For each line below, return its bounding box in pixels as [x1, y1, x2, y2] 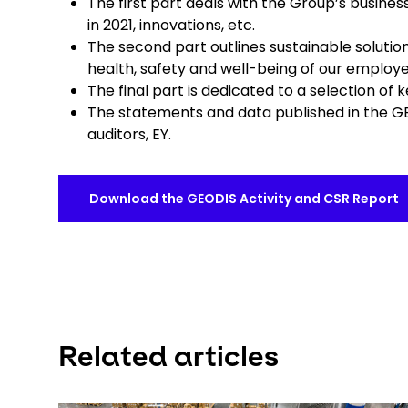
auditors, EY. [87, 124, 171, 145]
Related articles [58, 340, 279, 372]
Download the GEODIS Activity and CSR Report [89, 189, 399, 208]
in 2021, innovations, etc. [87, 15, 259, 36]
